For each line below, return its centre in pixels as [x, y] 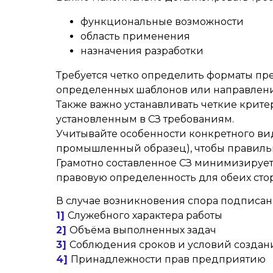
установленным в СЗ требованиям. [145, 119]
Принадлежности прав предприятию [168, 259]
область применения [135, 36]
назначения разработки [142, 51]
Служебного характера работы [145, 215]
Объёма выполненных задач [143, 230]
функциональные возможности [162, 22]
